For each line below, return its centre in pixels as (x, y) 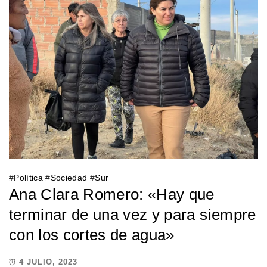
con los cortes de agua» (92, 235)
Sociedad (69, 177)
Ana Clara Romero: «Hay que (112, 194)
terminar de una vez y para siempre (133, 214)
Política (29, 177)
